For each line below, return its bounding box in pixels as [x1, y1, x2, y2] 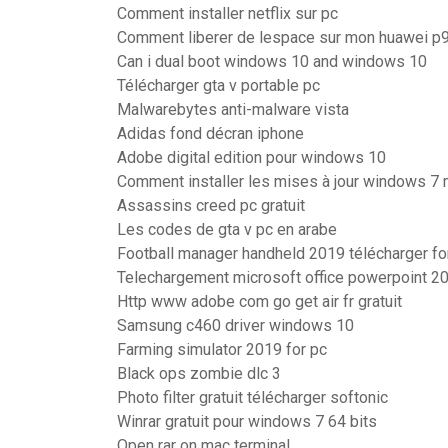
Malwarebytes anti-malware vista [117, 100, 349, 119]
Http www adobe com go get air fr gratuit [117, 292, 402, 311]
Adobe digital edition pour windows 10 [117, 148, 386, 167]
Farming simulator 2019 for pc [117, 340, 327, 359]
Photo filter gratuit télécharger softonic [117, 388, 388, 407]
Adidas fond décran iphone [117, 124, 304, 143]
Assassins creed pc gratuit [117, 196, 305, 215]
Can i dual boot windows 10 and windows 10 [117, 52, 427, 71]
